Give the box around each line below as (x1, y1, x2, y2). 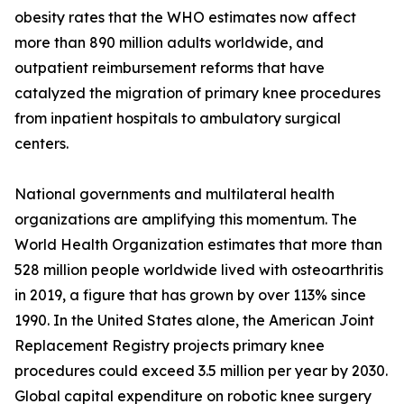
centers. (14, 134, 69, 153)
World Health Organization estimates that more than (14, 235, 382, 254)
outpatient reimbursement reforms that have (14, 59, 325, 78)
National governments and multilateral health (14, 185, 335, 204)
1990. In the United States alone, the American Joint (14, 311, 374, 330)
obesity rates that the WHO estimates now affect (14, 8, 356, 27)
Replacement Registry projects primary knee (14, 336, 325, 355)
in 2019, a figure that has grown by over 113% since (14, 286, 366, 305)
